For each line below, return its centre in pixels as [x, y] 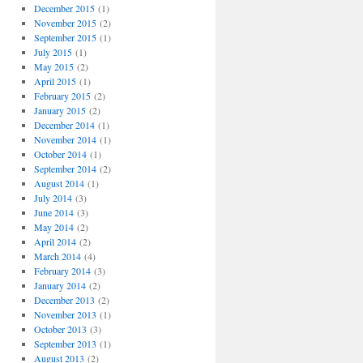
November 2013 [65, 315]
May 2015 [53, 67]
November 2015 [65, 23]
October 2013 [60, 329]
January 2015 [60, 111]
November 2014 [65, 140]
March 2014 [57, 256]
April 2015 [55, 81]
